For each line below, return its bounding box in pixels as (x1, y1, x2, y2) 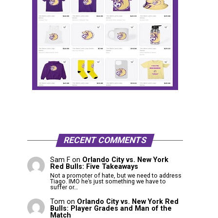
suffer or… (50, 183, 78, 191)
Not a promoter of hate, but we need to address (50, 171, 182, 179)
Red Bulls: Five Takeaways (50, 163, 138, 171)
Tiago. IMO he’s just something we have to (50, 177, 166, 185)
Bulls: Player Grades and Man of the (50, 204, 172, 213)
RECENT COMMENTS (62, 135, 148, 145)
